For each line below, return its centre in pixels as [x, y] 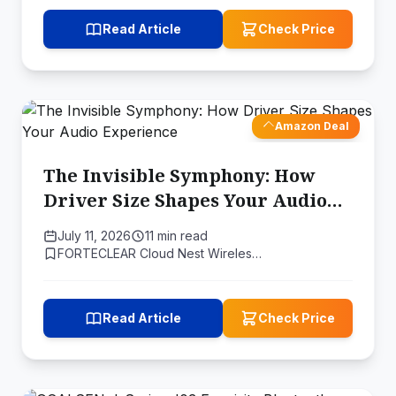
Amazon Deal [312, 126]
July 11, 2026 [94, 236]
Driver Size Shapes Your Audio [185, 200]
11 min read [176, 236]
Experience [97, 225]
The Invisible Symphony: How [179, 175]
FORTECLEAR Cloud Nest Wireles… [160, 253]
